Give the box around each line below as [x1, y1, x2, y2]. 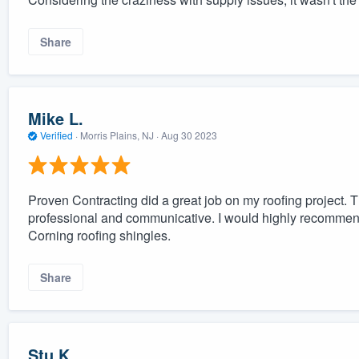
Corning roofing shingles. [27, 225, 171, 244]
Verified [37, 128, 75, 143]
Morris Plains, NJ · [77, 128, 161, 143]
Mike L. [27, 107, 83, 131]
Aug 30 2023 [160, 128, 217, 143]
